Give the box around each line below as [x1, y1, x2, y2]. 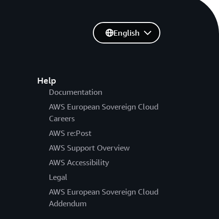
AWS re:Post [48, 128, 91, 138]
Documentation [48, 87, 102, 97]
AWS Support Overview [48, 142, 130, 153]
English [113, 27, 140, 38]
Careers [48, 113, 75, 123]
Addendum [48, 198, 87, 208]
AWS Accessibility [48, 157, 109, 167]
